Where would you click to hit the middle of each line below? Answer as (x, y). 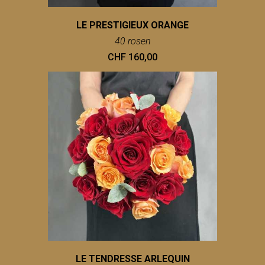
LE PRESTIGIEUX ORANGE (132, 25)
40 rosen (132, 41)
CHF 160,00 (132, 57)
